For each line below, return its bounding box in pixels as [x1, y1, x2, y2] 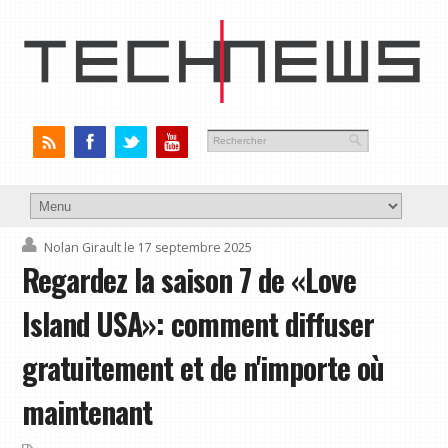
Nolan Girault [44, 239, 122, 257]
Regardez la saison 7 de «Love [22, 258, 357, 303]
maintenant [22, 390, 153, 435]
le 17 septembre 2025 [124, 239, 253, 257]
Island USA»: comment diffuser [22, 302, 375, 347]
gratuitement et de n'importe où [22, 346, 385, 391]
